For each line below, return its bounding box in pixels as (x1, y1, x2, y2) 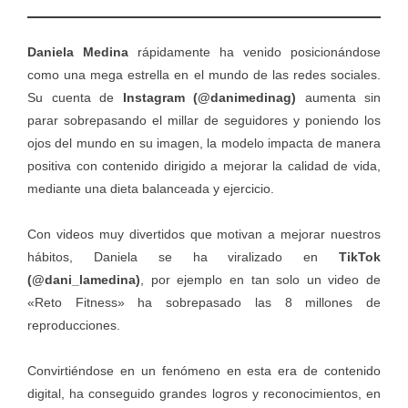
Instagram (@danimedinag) (122, 90, 296, 106)
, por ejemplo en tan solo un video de (140, 272, 381, 288)
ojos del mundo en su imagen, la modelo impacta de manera (27, 136, 381, 151)
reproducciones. (27, 318, 120, 333)
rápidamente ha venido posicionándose (138, 45, 381, 60)
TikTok (339, 250, 381, 265)
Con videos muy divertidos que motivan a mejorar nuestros (27, 227, 381, 242)
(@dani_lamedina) (27, 272, 140, 288)
